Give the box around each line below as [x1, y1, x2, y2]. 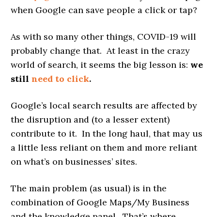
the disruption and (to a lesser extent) [11, 113, 170, 125]
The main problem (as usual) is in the [11, 182, 167, 194]
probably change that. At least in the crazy [11, 45, 190, 56]
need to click [31, 73, 90, 84]
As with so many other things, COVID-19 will [11, 31, 197, 42]
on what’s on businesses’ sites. [11, 155, 138, 167]
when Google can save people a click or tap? [11, 4, 198, 15]
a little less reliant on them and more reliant [11, 141, 198, 153]
